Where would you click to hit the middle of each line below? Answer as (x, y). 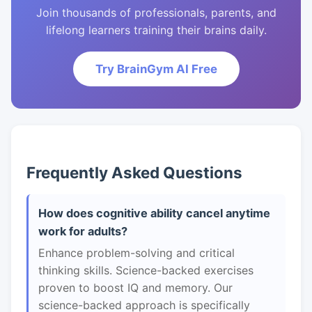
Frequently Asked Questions (134, 172)
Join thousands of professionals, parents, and (156, 13)
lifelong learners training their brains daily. (156, 30)
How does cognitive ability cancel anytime (154, 213)
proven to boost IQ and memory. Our (135, 288)
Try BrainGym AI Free (156, 69)
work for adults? (83, 231)
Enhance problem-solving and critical (136, 253)
